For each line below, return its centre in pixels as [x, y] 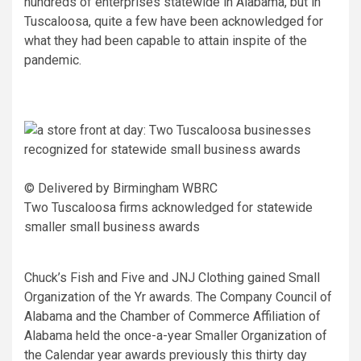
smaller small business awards [112, 226]
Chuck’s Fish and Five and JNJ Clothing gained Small [172, 277]
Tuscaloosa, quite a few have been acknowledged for [174, 21]
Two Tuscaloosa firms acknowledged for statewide [168, 207]
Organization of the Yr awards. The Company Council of [178, 297]
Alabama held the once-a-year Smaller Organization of [176, 335]
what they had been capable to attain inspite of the [166, 40]
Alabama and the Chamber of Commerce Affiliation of [172, 316]
